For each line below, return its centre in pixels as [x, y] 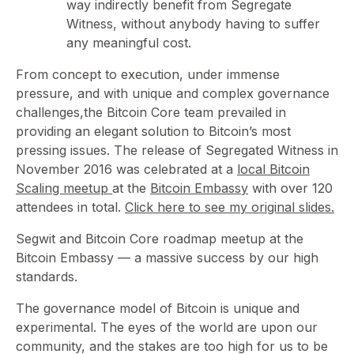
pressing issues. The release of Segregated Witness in [177, 151]
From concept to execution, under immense [148, 75]
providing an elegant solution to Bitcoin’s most [153, 132]
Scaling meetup [64, 188]
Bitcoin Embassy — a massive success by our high [167, 258]
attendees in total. [70, 207]
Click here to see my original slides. [230, 207]
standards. [47, 277]
